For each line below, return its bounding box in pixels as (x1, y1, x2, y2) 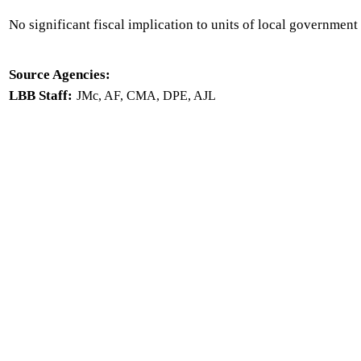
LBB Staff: (9, 88, 73, 103)
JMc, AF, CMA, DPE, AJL (77, 89, 216, 102)
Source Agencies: (9, 67, 110, 82)
